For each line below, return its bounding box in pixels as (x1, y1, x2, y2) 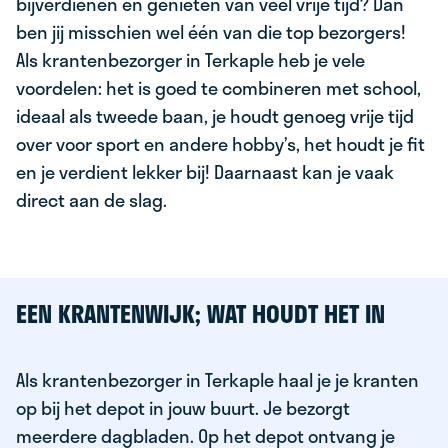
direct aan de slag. (16, 186, 167, 214)
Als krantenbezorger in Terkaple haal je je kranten (16, 366, 419, 394)
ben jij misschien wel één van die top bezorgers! (16, 18, 406, 46)
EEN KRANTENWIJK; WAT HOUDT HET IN (16, 295, 385, 332)
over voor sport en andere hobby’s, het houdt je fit (16, 130, 425, 158)
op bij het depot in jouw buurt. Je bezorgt (16, 394, 350, 422)
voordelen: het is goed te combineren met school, (16, 74, 421, 102)
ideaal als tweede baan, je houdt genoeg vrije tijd (16, 102, 414, 130)
